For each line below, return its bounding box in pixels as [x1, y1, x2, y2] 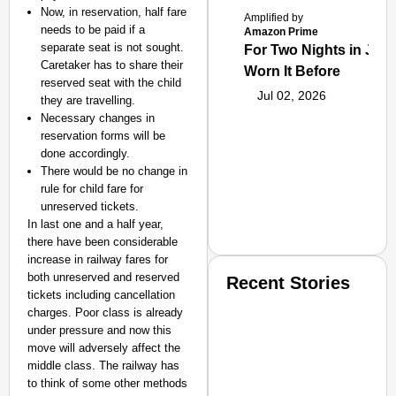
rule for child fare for [41, 182, 143, 195]
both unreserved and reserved [27, 270, 179, 284]
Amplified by [244, 11, 304, 24]
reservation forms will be [41, 129, 165, 142]
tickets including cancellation [27, 288, 175, 301]
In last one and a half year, [27, 217, 164, 231]
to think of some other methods [27, 377, 187, 390]
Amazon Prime [244, 26, 319, 38]
